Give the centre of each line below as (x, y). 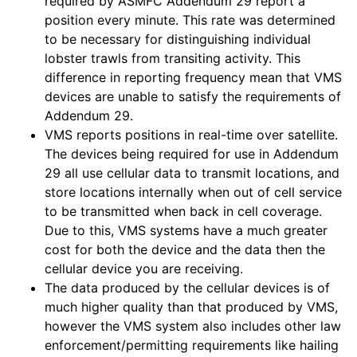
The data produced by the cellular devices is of (187, 288)
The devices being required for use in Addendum (192, 154)
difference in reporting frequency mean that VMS (193, 77)
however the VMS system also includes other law (193, 326)
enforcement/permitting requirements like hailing (192, 345)
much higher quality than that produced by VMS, (191, 307)
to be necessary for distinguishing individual (178, 39)
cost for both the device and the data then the (185, 249)
